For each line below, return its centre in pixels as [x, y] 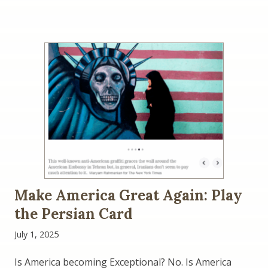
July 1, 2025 [36, 234]
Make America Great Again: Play [128, 196]
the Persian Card [74, 214]
